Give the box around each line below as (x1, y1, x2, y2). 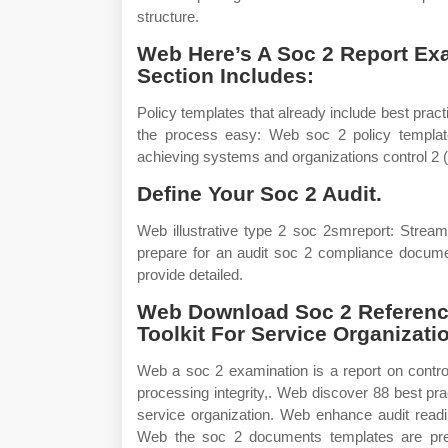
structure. (137, 8, 199, 25)
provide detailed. (137, 266, 243, 283)
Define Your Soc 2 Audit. (137, 182, 382, 205)
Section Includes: (137, 64, 314, 87)
